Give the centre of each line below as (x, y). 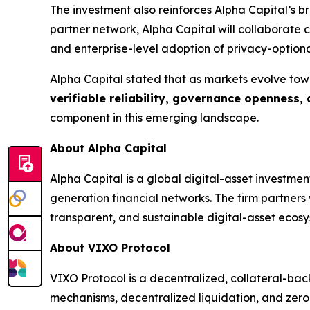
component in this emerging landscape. (154, 117)
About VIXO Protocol (110, 247)
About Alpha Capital (108, 148)
